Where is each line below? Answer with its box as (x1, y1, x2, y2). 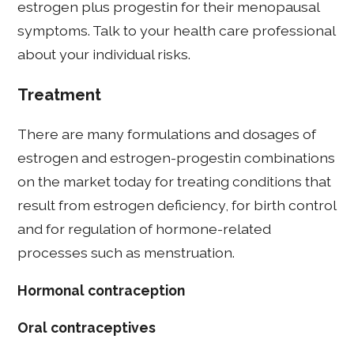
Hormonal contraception (17, 281, 186, 299)
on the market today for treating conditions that (17, 173, 332, 190)
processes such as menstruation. (17, 244, 235, 262)
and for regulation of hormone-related (17, 220, 272, 238)
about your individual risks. (17, 45, 191, 62)
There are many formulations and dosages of (17, 126, 317, 143)
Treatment (17, 85, 102, 104)
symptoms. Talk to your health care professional (17, 21, 336, 39)
